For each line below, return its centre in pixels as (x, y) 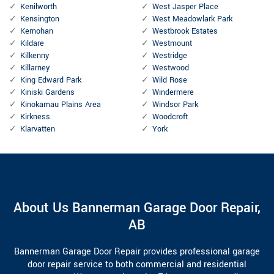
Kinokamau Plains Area (61, 105)
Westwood (171, 68)
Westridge (170, 56)
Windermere (173, 93)
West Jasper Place (185, 7)
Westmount (172, 44)
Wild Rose (170, 80)
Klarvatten (38, 129)
